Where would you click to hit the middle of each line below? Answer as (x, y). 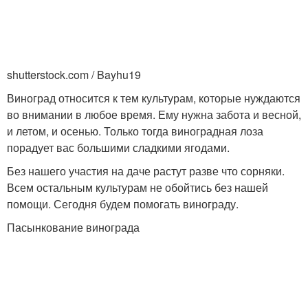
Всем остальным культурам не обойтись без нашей (137, 188)
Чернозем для (80, 49)
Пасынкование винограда (73, 228)
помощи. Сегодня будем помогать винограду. (123, 204)
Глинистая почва (228, 131)
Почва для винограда (80, 206)
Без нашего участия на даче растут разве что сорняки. (146, 171)
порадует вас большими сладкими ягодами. (118, 148)
